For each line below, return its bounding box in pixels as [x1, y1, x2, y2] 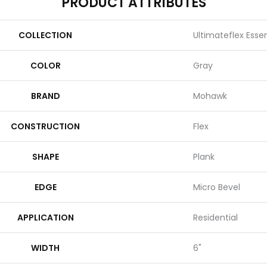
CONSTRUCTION [11, 120, 80, 132]
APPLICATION [17, 212, 74, 223]
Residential [193, 212, 238, 223]
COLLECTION [18, 29, 72, 41]
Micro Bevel [193, 181, 240, 193]
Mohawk [193, 90, 227, 102]
